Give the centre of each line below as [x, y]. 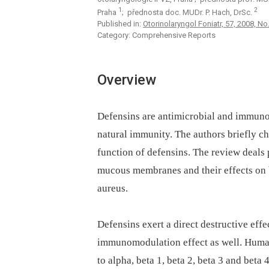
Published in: [120, 24]
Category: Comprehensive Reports [156, 35]
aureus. [113, 188]
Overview [127, 80]
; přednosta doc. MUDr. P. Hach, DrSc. [188, 13]
